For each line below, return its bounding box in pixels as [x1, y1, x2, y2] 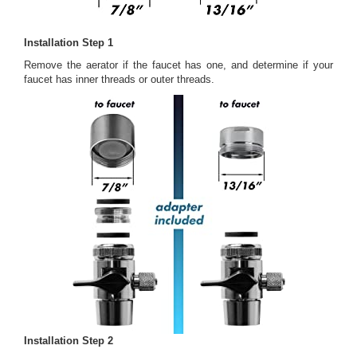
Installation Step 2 [24, 335, 113, 347]
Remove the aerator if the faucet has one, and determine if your [24, 59, 333, 72]
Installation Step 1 [24, 37, 113, 49]
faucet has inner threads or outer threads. [24, 73, 214, 86]
